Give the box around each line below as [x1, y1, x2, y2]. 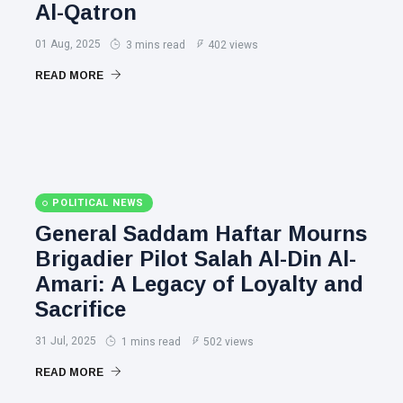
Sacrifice [35, 297, 126, 321]
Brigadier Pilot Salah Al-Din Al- [35, 246, 356, 271]
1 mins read [119, 336, 181, 348]
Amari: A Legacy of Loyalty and [35, 272, 363, 296]
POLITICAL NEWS [52, 197, 145, 209]
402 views [208, 39, 258, 51]
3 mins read [123, 39, 185, 51]
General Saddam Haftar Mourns [35, 221, 367, 246]
